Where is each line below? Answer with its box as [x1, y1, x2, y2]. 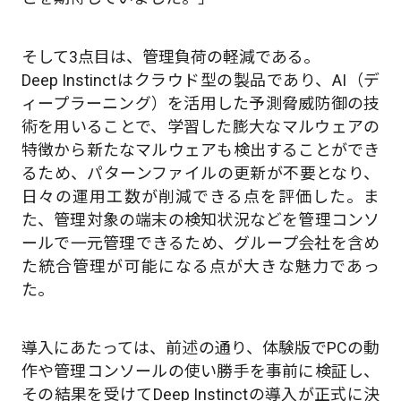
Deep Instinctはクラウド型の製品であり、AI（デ [21, 70, 380, 90]
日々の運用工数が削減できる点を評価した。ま [21, 186, 380, 206]
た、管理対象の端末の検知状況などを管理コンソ [21, 209, 380, 229]
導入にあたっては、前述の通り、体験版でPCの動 [21, 337, 380, 357]
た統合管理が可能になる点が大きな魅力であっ [21, 256, 380, 276]
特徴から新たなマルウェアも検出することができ [21, 140, 380, 159]
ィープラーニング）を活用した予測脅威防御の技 [21, 93, 380, 113]
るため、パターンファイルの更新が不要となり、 [21, 163, 380, 183]
